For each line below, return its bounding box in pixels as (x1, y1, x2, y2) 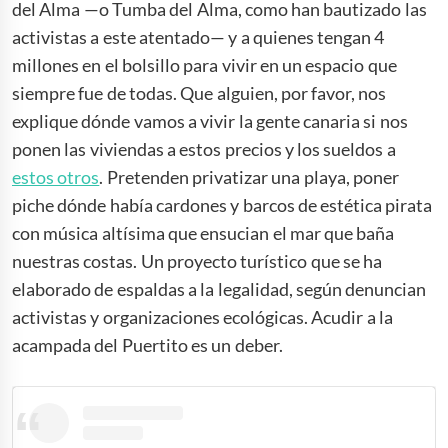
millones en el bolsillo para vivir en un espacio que (12, 54, 397, 77)
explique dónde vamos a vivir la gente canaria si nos (12, 110, 408, 133)
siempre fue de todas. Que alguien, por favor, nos (12, 82, 387, 105)
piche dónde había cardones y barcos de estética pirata (12, 194, 433, 217)
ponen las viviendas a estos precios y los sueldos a (12, 138, 396, 161)
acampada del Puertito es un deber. (12, 334, 286, 357)
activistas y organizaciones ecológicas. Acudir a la (12, 306, 393, 329)
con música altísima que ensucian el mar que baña (12, 222, 395, 245)
